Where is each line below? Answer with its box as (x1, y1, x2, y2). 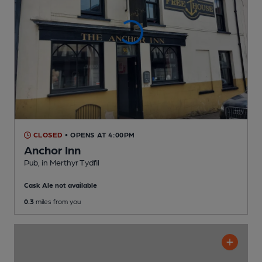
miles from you (34, 197, 81, 206)
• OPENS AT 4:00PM (64, 130, 136, 139)
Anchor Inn (24, 143, 81, 157)
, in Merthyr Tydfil (38, 157, 99, 167)
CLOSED (31, 130, 63, 139)
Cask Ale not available (24, 181, 97, 189)
